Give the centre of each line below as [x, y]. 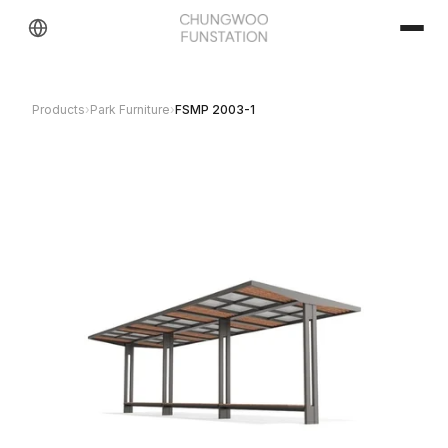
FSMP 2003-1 [215, 109]
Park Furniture [130, 109]
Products [58, 109]
